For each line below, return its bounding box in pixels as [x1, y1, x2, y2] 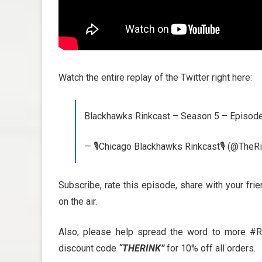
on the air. [58, 196, 97, 208]
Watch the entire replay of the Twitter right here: [58, 72, 252, 84]
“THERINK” [119, 243, 164, 254]
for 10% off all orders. [164, 243, 256, 254]
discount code [58, 243, 119, 254]
